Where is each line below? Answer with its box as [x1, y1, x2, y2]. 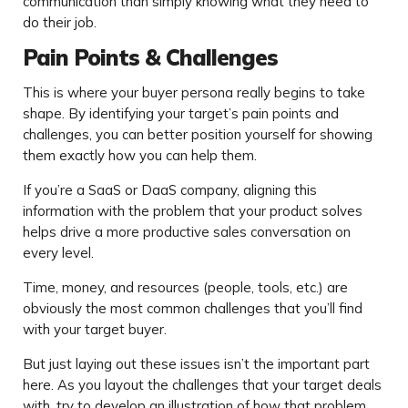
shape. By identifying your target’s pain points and [23, 105, 339, 123]
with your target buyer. [23, 321, 167, 339]
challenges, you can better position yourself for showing [23, 126, 372, 144]
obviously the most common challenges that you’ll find [23, 300, 362, 318]
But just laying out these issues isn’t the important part [23, 355, 370, 373]
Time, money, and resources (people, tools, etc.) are [23, 279, 348, 297]
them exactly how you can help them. [23, 147, 257, 165]
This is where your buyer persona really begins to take [23, 84, 365, 102]
